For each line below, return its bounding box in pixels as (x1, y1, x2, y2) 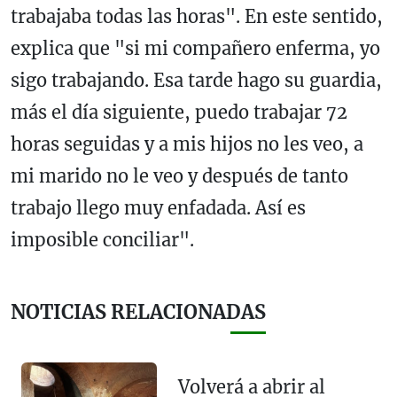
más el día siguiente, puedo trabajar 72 (11, 101, 347, 124)
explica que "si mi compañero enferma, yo (11, 37, 380, 60)
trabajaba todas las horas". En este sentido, (11, 5, 383, 28)
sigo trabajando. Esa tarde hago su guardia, (11, 69, 382, 92)
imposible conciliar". (11, 229, 194, 252)
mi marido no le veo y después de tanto (11, 165, 348, 188)
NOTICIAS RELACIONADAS (11, 300, 266, 325)
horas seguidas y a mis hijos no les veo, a (11, 133, 363, 156)
